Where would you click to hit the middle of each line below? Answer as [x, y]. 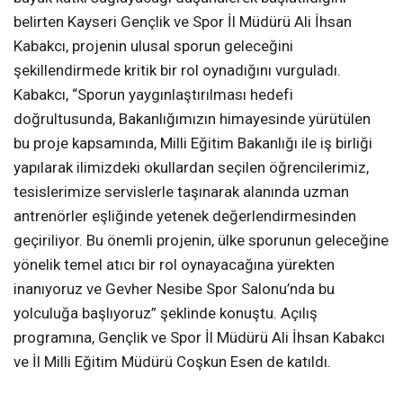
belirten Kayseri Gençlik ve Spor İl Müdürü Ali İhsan [183, 22]
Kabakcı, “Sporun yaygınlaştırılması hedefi [153, 95]
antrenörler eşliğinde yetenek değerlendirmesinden [185, 216]
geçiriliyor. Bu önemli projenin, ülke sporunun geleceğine [201, 241]
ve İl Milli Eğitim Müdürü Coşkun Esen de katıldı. [172, 362]
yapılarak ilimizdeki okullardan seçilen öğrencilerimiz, [191, 168]
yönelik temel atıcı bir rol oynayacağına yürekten [174, 265]
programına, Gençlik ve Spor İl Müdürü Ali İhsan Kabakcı [199, 338]
